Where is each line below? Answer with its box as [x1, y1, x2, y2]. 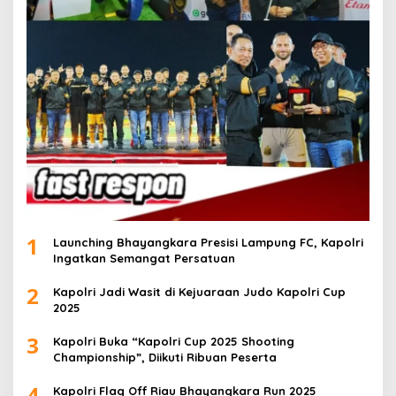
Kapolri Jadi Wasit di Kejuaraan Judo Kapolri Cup [53, 285, 346, 300]
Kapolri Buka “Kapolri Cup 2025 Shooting [53, 334, 294, 349]
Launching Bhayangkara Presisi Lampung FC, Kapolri [53, 235, 363, 250]
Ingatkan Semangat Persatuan [53, 251, 235, 266]
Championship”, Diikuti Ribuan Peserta [53, 350, 277, 365]
